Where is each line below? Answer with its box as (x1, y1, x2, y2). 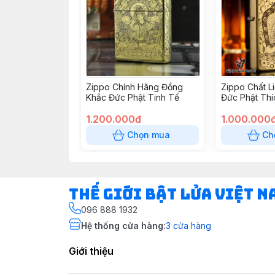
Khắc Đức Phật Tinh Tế (86, 92, 179, 103)
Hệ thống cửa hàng (81, 220, 163, 231)
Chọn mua (127, 130, 170, 140)
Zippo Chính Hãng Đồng (86, 82, 183, 92)
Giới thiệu (69, 245, 114, 257)
